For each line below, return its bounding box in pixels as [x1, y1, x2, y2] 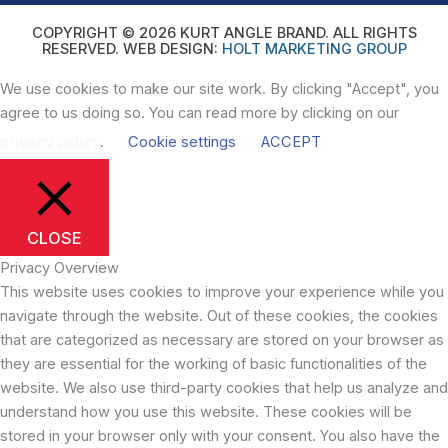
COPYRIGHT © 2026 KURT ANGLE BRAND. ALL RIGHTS [31, 23, 417, 42]
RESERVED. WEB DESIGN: [41, 39, 222, 58]
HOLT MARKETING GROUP [221, 39, 407, 58]
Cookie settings [128, 132, 236, 151]
